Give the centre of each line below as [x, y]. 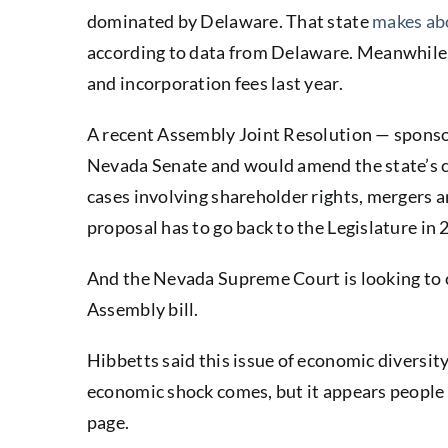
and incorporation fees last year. [214, 82]
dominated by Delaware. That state [229, 20]
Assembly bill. [142, 308]
